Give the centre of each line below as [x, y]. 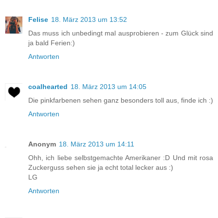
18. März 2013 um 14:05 [109, 87]
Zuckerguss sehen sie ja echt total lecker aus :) [101, 168]
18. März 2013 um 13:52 [89, 20]
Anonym [42, 144]
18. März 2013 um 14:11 [97, 144]
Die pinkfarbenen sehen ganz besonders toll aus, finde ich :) [121, 100]
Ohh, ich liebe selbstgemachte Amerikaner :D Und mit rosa [121, 158]
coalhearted [48, 87]
